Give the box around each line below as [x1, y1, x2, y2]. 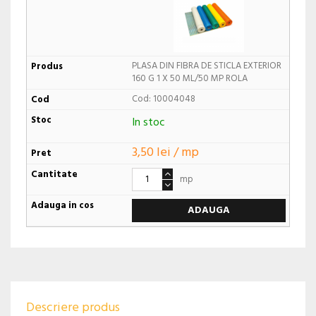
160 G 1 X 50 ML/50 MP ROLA [131, 71, 248, 86]
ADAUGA [187, 202, 230, 219]
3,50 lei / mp [131, 142, 199, 164]
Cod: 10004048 [131, 91, 195, 107]
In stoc [131, 113, 165, 132]
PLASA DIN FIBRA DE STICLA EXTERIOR [131, 58, 281, 73]
